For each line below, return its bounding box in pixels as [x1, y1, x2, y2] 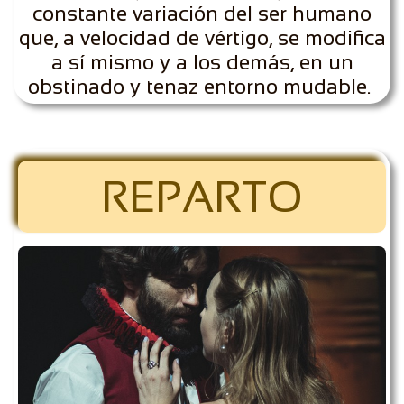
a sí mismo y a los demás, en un [50, 50, 353, 74]
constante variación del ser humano [32, 2, 372, 25]
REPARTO [101, 172, 303, 221]
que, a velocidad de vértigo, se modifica [18, 26, 386, 50]
